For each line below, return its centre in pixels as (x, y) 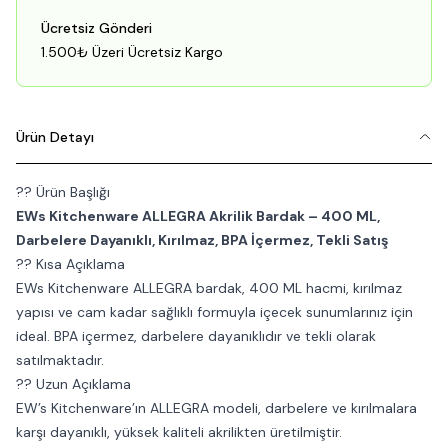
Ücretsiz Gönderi (96, 28)
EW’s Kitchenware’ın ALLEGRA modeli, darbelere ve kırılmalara (216, 408)
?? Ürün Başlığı (63, 192)
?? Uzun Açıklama (73, 384)
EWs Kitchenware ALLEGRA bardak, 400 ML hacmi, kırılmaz (209, 288)
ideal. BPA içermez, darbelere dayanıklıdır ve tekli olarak (196, 336)
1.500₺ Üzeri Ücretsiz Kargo (132, 52)
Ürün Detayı (55, 137)
